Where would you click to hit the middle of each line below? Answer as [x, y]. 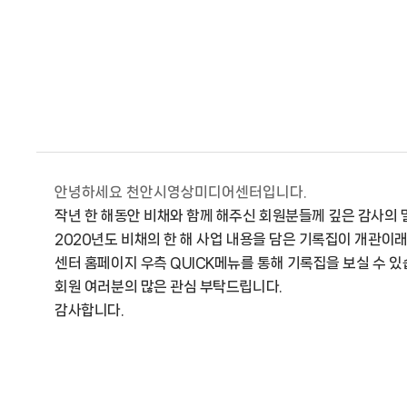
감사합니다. [89, 311]
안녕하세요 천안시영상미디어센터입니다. [181, 193]
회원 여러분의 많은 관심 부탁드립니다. [168, 287]
